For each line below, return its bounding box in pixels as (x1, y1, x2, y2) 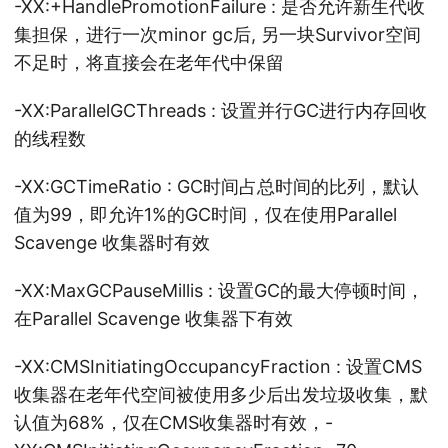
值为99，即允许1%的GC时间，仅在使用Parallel (14, 204, 397, 225)
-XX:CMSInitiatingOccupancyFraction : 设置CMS (14, 356, 422, 377)
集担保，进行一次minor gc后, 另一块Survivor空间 (14, 24, 421, 45)
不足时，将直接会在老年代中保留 (14, 52, 284, 73)
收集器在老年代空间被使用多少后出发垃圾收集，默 (14, 384, 428, 405)
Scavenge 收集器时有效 (14, 232, 210, 253)
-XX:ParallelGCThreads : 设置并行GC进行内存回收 (14, 100, 427, 121)
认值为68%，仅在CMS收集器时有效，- (14, 412, 333, 433)
